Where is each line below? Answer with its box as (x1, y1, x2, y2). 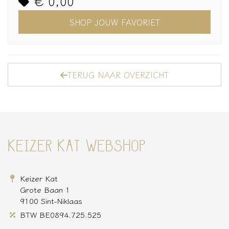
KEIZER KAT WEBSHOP (8, 139, 146, 156)
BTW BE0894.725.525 (20, 209, 102, 220)
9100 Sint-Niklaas (20, 195, 83, 207)
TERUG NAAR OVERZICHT (67, 68, 169, 81)
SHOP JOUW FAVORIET (69, 16, 160, 29)
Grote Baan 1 (20, 184, 71, 195)
